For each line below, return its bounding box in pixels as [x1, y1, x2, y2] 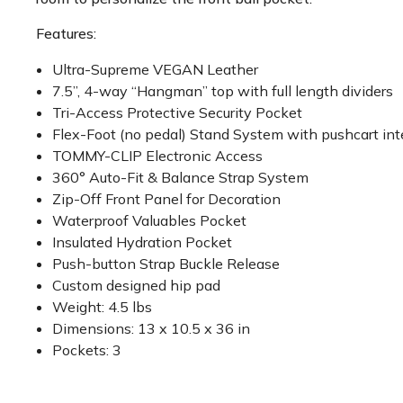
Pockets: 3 [52, 341, 122, 359]
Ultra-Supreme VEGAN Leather [52, 60, 259, 78]
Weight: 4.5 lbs [52, 298, 153, 316]
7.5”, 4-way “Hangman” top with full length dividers [52, 82, 394, 100]
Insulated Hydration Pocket [52, 233, 233, 251]
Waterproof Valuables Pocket [52, 211, 247, 229]
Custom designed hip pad [52, 276, 221, 294]
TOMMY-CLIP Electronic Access [52, 147, 264, 165]
